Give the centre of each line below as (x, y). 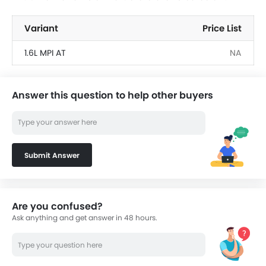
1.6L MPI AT (45, 53)
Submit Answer (52, 155)
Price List (222, 28)
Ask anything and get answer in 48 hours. (85, 218)
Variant (41, 28)
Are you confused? (57, 206)
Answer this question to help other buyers (113, 95)
